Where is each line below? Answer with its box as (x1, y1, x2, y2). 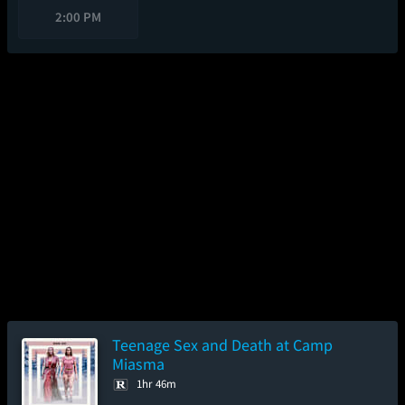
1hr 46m (137, 376, 176, 391)
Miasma (112, 353, 165, 374)
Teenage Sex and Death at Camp (112, 334, 333, 355)
